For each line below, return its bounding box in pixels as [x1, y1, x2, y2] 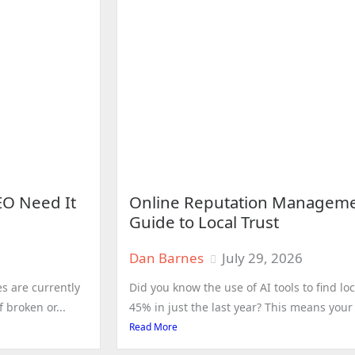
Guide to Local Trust [129, 210, 279, 233]
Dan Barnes [129, 248, 204, 267]
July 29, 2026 [222, 248, 303, 267]
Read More [129, 319, 177, 334]
